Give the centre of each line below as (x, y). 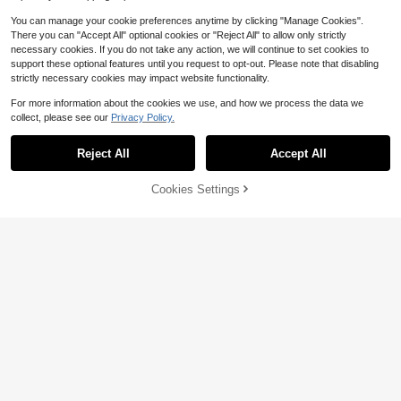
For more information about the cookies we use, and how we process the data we (187, 103)
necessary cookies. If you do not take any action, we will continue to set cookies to (190, 49)
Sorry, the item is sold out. (200, 155)
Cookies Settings (195, 189)
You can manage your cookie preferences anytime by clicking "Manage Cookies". (187, 21)
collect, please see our (61, 117)
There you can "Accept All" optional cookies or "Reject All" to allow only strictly (179, 35)
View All (357, 31)
